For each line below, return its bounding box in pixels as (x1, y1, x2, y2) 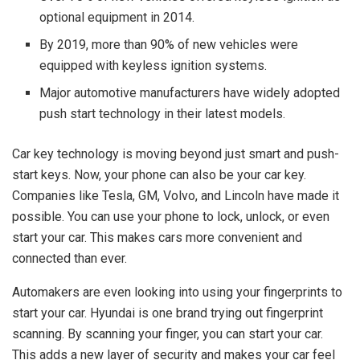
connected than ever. (12, 251, 127, 267)
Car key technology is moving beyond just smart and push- (12, 146, 339, 162)
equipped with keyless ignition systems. (39, 58, 268, 74)
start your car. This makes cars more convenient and (12, 230, 302, 246)
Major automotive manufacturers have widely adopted (39, 85, 341, 101)
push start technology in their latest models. (39, 106, 286, 122)
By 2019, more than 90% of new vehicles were (39, 37, 299, 53)
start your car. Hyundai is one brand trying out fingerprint (12, 305, 323, 321)
